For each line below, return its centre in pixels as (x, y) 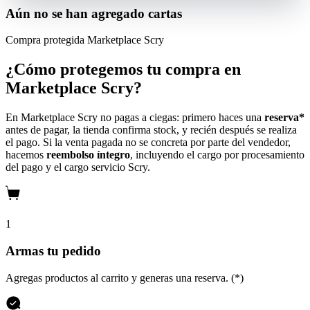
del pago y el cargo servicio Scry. (78, 167)
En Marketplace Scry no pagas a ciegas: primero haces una (135, 118)
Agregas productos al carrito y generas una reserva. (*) (125, 277)
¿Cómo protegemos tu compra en (123, 70)
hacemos (26, 155)
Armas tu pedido (53, 250)
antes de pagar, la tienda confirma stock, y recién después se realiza (151, 130)
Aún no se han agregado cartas (94, 13)
